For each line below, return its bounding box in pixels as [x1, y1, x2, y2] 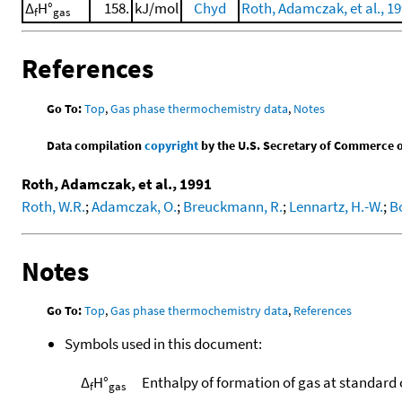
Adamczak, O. [92, 196, 177, 216]
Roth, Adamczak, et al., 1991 [22, 173, 212, 194]
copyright [144, 136, 199, 153]
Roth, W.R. [22, 196, 85, 216]
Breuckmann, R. [183, 196, 283, 216]
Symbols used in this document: [65, 333, 262, 354]
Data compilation [47, 136, 145, 153]
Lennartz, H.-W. [289, 196, 383, 216]
